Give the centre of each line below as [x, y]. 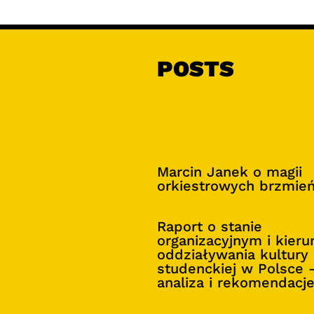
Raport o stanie [210, 227]
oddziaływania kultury [233, 255]
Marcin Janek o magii [230, 172]
